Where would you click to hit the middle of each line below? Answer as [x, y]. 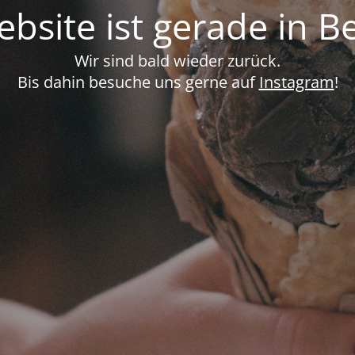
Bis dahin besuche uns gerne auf [138, 82]
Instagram [296, 82]
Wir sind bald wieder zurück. [177, 60]
